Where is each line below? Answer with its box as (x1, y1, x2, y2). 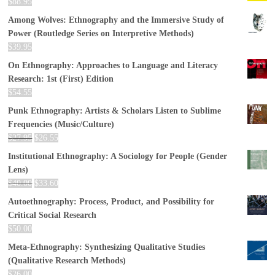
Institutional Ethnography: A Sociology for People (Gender (8, 152, 228, 161)
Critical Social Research (8, 211, 97, 220)
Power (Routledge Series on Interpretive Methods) (8, 29, 195, 39)
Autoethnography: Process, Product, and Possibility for (8, 197, 215, 207)
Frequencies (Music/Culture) (8, 120, 115, 130)
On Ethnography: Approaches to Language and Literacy (8, 61, 219, 71)
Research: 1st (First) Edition (8, 74, 114, 84)
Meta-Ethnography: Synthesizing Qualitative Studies (8, 242, 206, 252)
